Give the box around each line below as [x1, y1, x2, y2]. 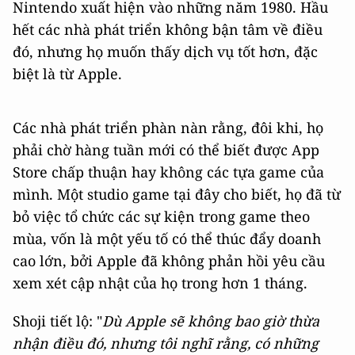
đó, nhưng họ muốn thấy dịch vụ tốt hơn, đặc [13, 42, 318, 61]
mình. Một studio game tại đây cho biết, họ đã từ [13, 185, 341, 204]
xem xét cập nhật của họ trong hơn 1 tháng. [13, 273, 307, 292]
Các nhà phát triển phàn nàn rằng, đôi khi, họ [13, 118, 323, 137]
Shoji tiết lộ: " [13, 311, 102, 330]
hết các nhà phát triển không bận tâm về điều [13, 20, 323, 39]
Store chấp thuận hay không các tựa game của [13, 162, 324, 181]
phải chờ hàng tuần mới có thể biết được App [13, 140, 319, 159]
